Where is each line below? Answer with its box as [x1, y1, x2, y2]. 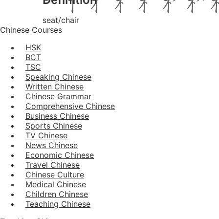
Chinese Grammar [25, 91, 91, 101]
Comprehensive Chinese [25, 101, 115, 111]
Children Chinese [25, 189, 88, 199]
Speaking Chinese [25, 71, 91, 82]
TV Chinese [25, 130, 67, 140]
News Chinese [25, 140, 78, 150]
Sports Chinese [25, 120, 82, 131]
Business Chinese [25, 110, 89, 121]
